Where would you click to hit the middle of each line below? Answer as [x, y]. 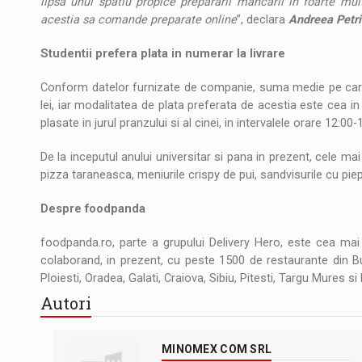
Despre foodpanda [93, 208]
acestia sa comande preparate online [139, 19]
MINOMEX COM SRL [217, 349]
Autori [66, 303]
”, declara [263, 19]
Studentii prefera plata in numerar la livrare [163, 53]
